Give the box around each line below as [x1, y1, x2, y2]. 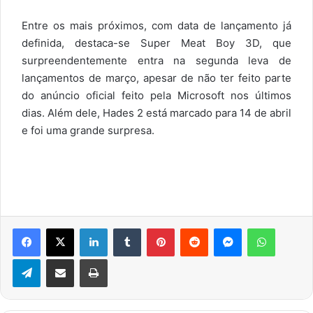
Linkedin [107, 221, 143, 233]
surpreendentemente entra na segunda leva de [22, 53, 291, 67]
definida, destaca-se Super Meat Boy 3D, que [22, 36, 291, 50]
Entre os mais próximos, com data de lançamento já [22, 18, 291, 32]
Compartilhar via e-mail [73, 252, 90, 264]
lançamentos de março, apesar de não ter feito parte [22, 71, 291, 85]
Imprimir [107, 252, 141, 264]
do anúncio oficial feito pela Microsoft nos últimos [22, 88, 291, 102]
